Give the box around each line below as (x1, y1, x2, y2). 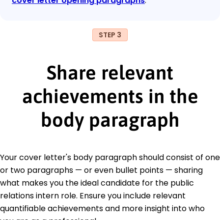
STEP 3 (99, 29, 121, 40)
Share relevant (47, 61, 173, 83)
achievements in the (22, 84, 198, 107)
